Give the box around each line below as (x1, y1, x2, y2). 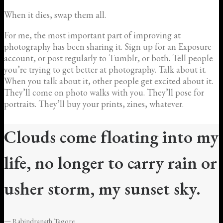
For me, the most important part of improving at (4, 29, 181, 41)
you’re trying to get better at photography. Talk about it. (4, 63, 207, 75)
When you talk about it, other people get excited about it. (4, 75, 213, 87)
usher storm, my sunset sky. (4, 177, 201, 200)
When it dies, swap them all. (4, 8, 106, 20)
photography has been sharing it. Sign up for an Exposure (4, 40, 212, 52)
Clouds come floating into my (4, 125, 219, 148)
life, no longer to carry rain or (4, 151, 217, 174)
